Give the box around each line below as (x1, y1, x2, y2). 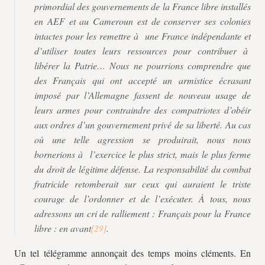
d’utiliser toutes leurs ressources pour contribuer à (34, 44, 251, 57)
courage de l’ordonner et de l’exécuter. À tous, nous (34, 192, 251, 205)
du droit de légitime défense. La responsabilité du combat (34, 163, 251, 175)
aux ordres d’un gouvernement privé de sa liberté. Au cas (34, 118, 251, 131)
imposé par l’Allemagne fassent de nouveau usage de (34, 89, 251, 101)
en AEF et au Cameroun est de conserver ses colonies (34, 15, 251, 27)
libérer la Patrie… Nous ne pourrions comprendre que (34, 59, 251, 72)
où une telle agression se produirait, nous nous (34, 133, 251, 146)
